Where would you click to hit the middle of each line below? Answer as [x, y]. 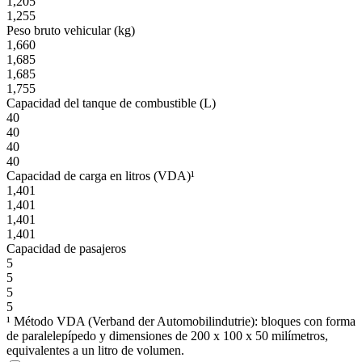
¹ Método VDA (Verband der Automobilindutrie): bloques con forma [181, 321]
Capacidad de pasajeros [66, 248]
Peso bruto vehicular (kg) [71, 30]
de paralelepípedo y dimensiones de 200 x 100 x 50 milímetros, [167, 335]
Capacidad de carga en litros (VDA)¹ [101, 175]
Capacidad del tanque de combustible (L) [111, 103]
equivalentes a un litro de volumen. [95, 350]
